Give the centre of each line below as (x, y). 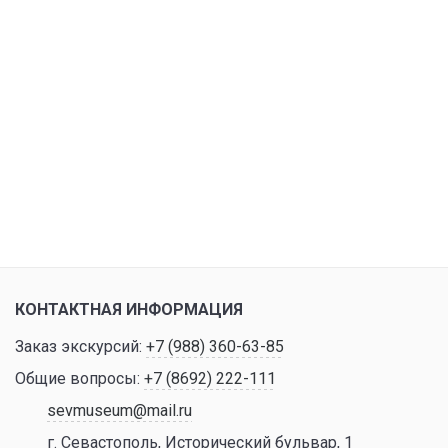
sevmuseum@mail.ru (119, 411)
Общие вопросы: (79, 379)
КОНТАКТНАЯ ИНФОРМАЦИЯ (129, 310)
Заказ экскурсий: (80, 347)
